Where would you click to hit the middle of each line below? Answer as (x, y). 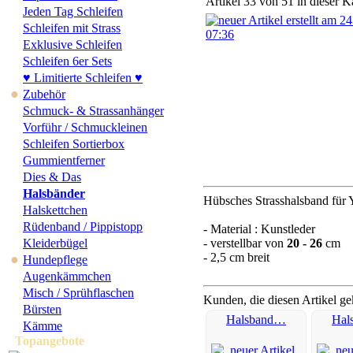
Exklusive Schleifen (72, 45)
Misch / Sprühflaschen (78, 293)
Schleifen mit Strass (72, 28)
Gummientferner (64, 160)
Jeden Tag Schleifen (73, 11)
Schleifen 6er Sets (67, 61)
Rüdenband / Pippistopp (83, 227)
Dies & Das (52, 177)
